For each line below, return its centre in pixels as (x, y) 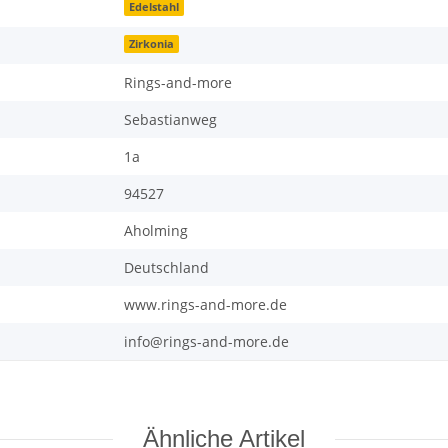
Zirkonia (152, 43)
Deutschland (166, 268)
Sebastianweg (170, 120)
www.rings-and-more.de (205, 305)
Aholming (156, 231)
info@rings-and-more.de (206, 342)
